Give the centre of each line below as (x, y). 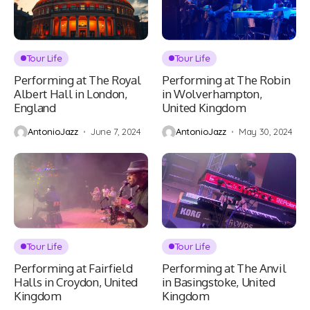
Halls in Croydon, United (76, 282)
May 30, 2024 (266, 132)
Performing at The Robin (226, 80)
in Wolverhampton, (212, 93)
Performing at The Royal (77, 80)
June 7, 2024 (116, 132)
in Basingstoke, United (219, 282)
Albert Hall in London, (71, 93)
